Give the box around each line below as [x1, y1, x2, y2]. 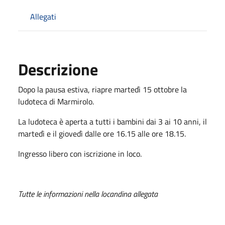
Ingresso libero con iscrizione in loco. [18, 147, 144, 160]
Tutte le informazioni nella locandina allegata [18, 187, 158, 200]
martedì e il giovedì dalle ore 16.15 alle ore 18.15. [18, 127, 186, 140]
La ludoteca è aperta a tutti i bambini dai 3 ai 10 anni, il [18, 115, 207, 128]
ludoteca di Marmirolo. [18, 95, 94, 107]
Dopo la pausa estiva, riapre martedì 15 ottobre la [18, 83, 187, 95]
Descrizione [18, 57, 98, 81]
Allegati [30, 10, 56, 23]
